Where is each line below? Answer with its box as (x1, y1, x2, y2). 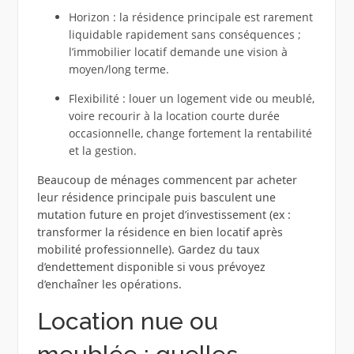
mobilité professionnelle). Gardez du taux (36, 242, 259, 258)
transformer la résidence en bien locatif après (36, 224, 283, 240)
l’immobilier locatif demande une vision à (68, 44, 288, 60)
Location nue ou (36, 307, 218, 336)
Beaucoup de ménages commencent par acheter (36, 172, 297, 188)
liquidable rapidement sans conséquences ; (68, 27, 301, 43)
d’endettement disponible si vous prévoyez (36, 259, 265, 275)
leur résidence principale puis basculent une (36, 190, 276, 205)
